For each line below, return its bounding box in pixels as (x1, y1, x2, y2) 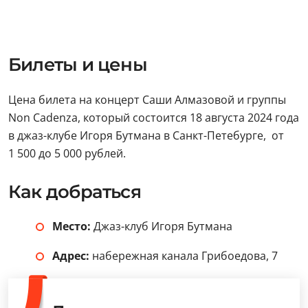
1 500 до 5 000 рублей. (8, 146, 126, 161)
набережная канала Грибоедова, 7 (89, 248, 278, 263)
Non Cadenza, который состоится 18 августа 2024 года (8, 110, 299, 125)
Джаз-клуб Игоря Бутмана (91, 219, 232, 234)
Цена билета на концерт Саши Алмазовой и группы (8, 92, 286, 107)
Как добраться (8, 181, 141, 203)
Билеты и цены (8, 54, 147, 76)
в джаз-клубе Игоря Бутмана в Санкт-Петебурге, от (8, 128, 284, 143)
